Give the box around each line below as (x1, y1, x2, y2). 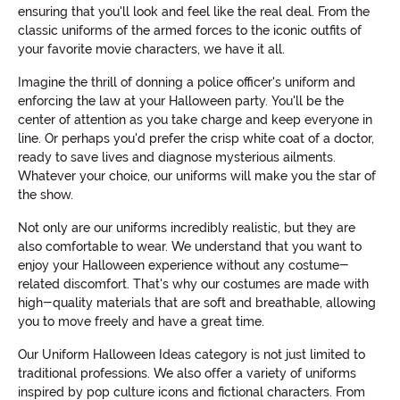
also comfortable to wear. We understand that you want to (18, 238, 362, 254)
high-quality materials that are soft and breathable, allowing (18, 295, 376, 310)
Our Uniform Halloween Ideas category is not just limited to (18, 346, 365, 362)
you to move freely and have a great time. (18, 313, 264, 329)
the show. (18, 187, 73, 202)
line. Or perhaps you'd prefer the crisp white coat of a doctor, (18, 130, 374, 146)
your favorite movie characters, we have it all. (18, 41, 285, 56)
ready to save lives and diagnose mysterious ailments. (18, 149, 336, 164)
